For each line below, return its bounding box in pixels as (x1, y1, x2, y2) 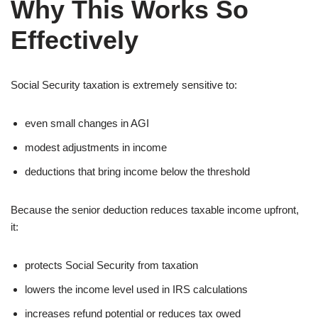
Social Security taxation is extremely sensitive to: (11, 78, 237, 91)
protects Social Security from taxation (25, 258, 198, 271)
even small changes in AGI (25, 116, 149, 129)
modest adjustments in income (25, 141, 167, 153)
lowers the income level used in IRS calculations (25, 283, 248, 295)
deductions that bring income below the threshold (25, 165, 250, 177)
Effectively (11, 25, 138, 55)
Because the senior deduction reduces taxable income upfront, (11, 203, 299, 216)
